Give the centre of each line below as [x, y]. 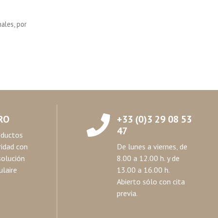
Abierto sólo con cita [151, 182]
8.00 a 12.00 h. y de [148, 158]
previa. [127, 193]
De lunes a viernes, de [152, 146]
